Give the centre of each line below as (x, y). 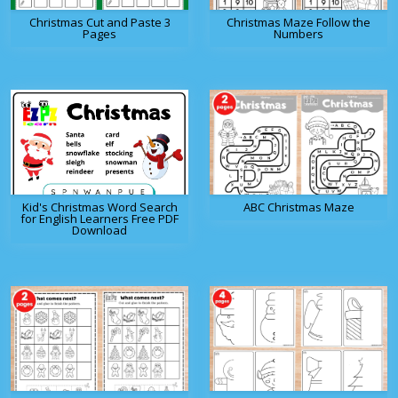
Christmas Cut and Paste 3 (99, 23)
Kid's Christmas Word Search (99, 207)
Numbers (298, 34)
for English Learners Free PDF (99, 219)
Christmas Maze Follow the (298, 23)
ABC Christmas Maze (298, 207)
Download (99, 231)
